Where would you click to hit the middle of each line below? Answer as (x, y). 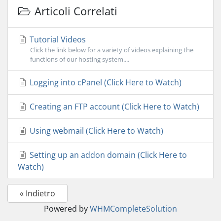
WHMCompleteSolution (133, 209)
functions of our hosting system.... (80, 59)
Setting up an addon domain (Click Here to (107, 155)
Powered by (67, 209)
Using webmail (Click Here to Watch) (95, 131)
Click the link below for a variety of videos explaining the (112, 50)
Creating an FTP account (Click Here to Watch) (113, 107)
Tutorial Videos (57, 39)
